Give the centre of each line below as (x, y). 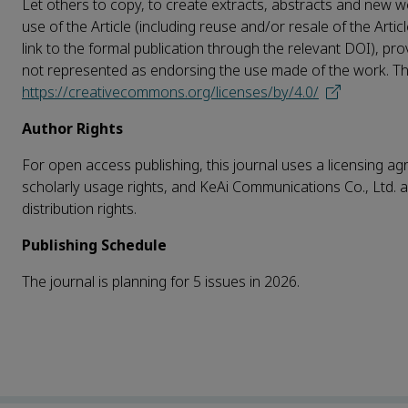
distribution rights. (79, 209)
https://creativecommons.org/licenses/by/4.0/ (170, 92)
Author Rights (72, 128)
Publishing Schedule (94, 245)
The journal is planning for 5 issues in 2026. (161, 281)
